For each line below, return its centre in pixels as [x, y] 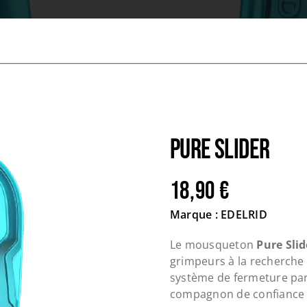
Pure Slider [220, 150]
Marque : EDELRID [218, 214]
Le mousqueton [213, 244]
